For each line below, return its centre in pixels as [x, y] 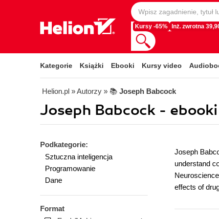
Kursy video [162, 66]
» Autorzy [87, 91]
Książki [92, 66]
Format [52, 208]
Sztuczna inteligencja [79, 157]
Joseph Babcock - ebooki [129, 110]
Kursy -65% [151, 26]
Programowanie [70, 168]
